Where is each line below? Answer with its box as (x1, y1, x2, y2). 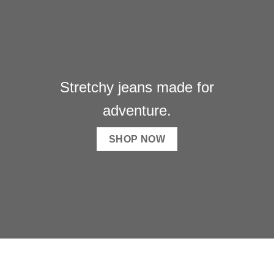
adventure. (102, 102, 171, 119)
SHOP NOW (108, 133, 166, 144)
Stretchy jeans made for (59, 78, 214, 95)
